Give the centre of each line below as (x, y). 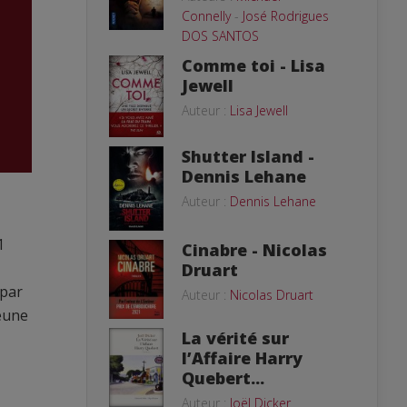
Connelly (206, 15)
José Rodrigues (286, 15)
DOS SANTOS (220, 35)
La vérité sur (235, 338)
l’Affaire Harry (242, 358)
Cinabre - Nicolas (254, 249)
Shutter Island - (248, 156)
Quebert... (223, 378)
